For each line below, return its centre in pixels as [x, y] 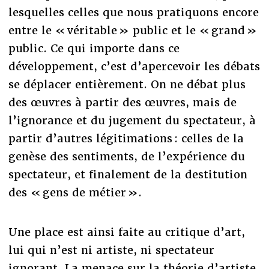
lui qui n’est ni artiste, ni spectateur [111, 250]
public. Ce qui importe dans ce [94, 48]
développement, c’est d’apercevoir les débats [134, 66]
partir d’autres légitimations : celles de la [126, 138]
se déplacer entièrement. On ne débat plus [127, 84]
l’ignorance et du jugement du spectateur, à [132, 120]
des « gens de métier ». [77, 192]
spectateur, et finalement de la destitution [128, 174]
